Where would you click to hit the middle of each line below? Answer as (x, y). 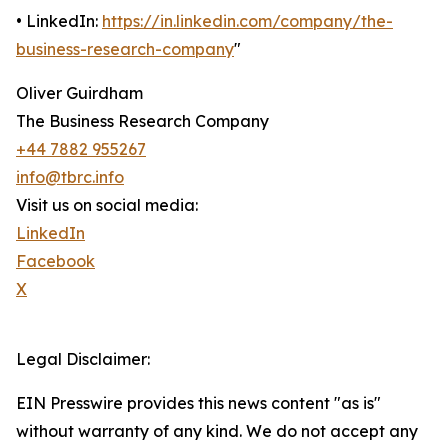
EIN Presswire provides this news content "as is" (198, 403)
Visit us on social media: (107, 205)
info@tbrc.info (70, 177)
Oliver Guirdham (79, 93)
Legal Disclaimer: (83, 359)
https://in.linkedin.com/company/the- (247, 21)
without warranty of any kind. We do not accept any (217, 431)
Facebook (55, 261)
